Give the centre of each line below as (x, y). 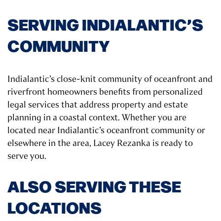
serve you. (27, 156)
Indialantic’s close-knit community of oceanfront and (110, 79)
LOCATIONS (55, 207)
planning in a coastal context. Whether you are (97, 118)
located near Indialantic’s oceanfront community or (106, 130)
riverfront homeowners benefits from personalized (105, 92)
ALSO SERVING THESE (94, 186)
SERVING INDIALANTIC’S (105, 24)
